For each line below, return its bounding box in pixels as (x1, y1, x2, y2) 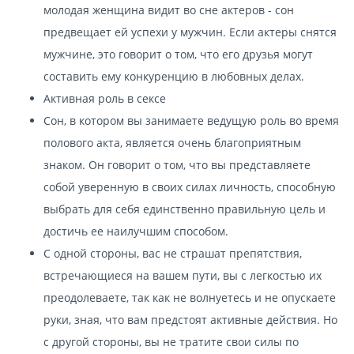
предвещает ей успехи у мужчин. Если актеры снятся (43, 24, 337, 40)
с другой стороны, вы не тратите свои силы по (43, 333, 299, 349)
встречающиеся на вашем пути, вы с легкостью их (43, 267, 322, 283)
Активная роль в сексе (43, 90, 166, 106)
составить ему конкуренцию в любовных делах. (43, 68, 304, 84)
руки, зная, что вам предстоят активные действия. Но (43, 311, 337, 327)
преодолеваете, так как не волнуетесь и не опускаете (43, 289, 336, 305)
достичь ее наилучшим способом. (43, 223, 228, 239)
